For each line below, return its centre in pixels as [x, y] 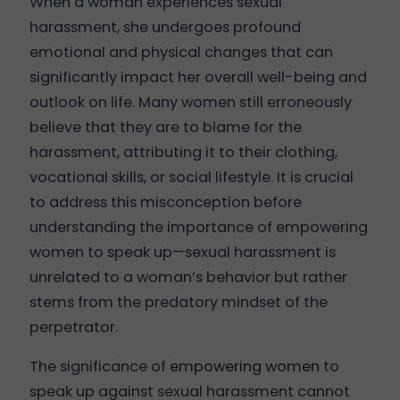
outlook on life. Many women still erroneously [190, 102]
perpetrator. [73, 327]
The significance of [99, 367]
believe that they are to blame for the [165, 127]
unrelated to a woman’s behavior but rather [188, 277]
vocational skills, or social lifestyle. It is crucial [191, 177]
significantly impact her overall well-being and [198, 77]
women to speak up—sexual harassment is [182, 252]
